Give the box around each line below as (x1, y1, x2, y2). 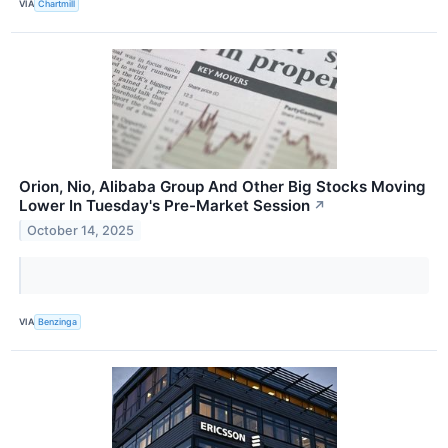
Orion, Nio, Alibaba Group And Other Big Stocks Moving (19, 176, 426, 196)
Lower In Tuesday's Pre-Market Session (19, 195, 310, 215)
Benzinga (38, 316, 78, 328)
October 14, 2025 (27, 222, 135, 238)
